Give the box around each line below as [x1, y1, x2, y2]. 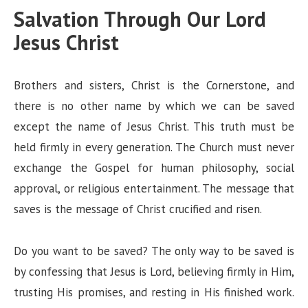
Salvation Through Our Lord [14, 5, 266, 33]
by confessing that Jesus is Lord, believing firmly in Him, [14, 263, 294, 279]
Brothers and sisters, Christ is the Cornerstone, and [14, 78, 294, 93]
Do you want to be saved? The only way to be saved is [14, 243, 294, 258]
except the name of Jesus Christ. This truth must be [14, 119, 294, 135]
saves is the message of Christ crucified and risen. [14, 201, 262, 217]
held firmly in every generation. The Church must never [14, 140, 294, 155]
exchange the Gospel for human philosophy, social [14, 160, 294, 176]
